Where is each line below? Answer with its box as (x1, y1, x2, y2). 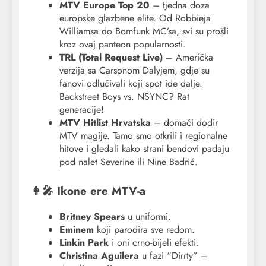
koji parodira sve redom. (94, 223, 195, 237)
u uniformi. (125, 210, 171, 224)
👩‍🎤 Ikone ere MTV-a (31, 183, 145, 199)
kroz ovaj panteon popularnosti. (59, 37, 186, 52)
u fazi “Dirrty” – (139, 249, 208, 263)
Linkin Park (59, 236, 109, 250)
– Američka (163, 50, 213, 65)
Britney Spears (59, 210, 125, 224)
